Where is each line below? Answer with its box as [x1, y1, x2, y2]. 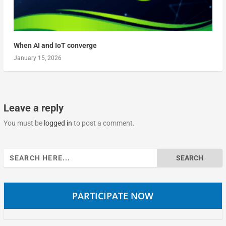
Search [3, 149, 25, 158]
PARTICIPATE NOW [72, 189, 154, 202]
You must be [3, 119, 44, 127]
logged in [43, 119, 72, 127]
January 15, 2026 [13, 54, 62, 62]
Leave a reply [3, 101, 64, 114]
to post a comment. [72, 119, 135, 127]
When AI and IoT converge [13, 41, 97, 49]
